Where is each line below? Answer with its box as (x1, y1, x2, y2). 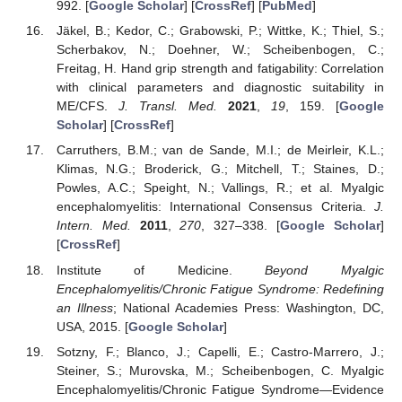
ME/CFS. (56, 99, 118, 114)
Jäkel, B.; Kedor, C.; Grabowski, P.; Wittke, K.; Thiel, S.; (56, 23, 384, 39)
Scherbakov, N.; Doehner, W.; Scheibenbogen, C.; (56, 42, 384, 57)
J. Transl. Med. (118, 99, 217, 114)
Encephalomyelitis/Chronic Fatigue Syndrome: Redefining (56, 281, 384, 296)
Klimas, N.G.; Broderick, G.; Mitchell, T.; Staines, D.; (56, 162, 384, 177)
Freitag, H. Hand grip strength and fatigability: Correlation (56, 61, 384, 76)
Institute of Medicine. (56, 262, 266, 277)
